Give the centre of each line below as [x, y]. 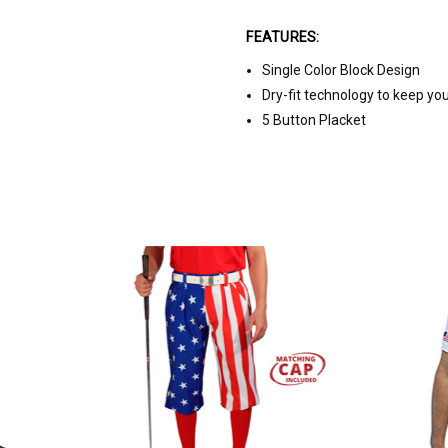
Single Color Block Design [341, 70]
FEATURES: [283, 37]
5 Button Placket [314, 120]
